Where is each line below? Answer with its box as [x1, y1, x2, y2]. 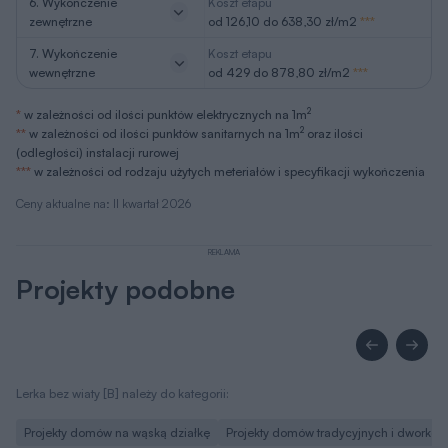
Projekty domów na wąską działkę [24, 425, 210, 441]
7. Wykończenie [29, 46, 117, 62]
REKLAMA [208, 247, 240, 258]
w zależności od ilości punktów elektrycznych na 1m [21, 107, 307, 123]
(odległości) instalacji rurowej [16, 145, 179, 161]
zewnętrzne [29, 14, 92, 30]
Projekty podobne [16, 273, 235, 306]
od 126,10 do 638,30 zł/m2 [207, 14, 357, 30]
